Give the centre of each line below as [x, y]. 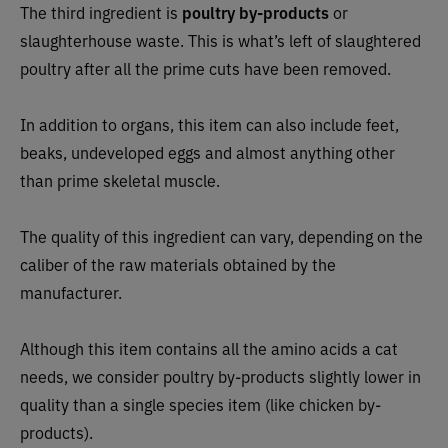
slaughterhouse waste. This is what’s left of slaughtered [220, 40]
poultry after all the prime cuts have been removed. [205, 68]
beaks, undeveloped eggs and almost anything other [207, 152]
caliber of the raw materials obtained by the [178, 264]
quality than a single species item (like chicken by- [200, 404]
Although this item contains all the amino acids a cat [209, 348]
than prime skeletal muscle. [120, 180]
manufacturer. [71, 292]
